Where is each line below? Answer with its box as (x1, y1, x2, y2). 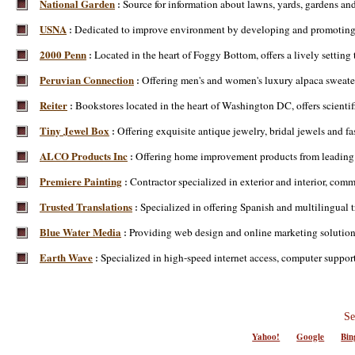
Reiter (40, 97, 67, 113)
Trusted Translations (40, 199, 132, 214)
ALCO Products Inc (40, 148, 128, 163)
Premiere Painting (40, 174, 122, 189)
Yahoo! (252, 330, 281, 343)
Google (296, 330, 325, 343)
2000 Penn (40, 47, 86, 62)
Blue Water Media (40, 224, 121, 239)
